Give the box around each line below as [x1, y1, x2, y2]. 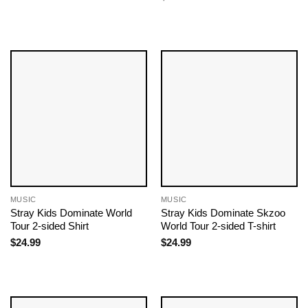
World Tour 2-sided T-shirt [160, 220, 276, 232]
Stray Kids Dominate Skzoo [160, 207, 285, 219]
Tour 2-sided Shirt [10, 220, 89, 232]
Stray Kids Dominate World [10, 207, 132, 219]
